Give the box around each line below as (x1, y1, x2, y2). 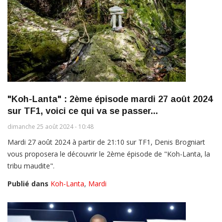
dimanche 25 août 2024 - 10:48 (7, 122, 94, 131)
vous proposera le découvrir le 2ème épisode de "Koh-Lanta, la (7, 149, 210, 159)
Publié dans (7, 179, 49, 189)
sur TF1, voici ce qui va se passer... (7, 106, 158, 116)
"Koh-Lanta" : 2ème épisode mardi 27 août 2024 (7, 94, 213, 105)
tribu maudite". (7, 161, 55, 171)
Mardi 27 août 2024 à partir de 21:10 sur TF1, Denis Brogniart (7, 137, 205, 147)
